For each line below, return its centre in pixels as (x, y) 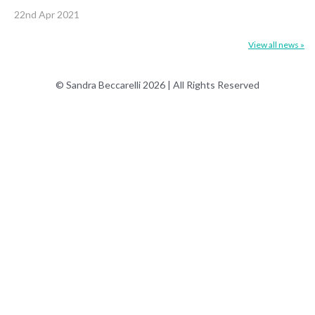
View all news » (276, 44)
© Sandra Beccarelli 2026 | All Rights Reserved (157, 84)
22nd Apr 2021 (47, 14)
